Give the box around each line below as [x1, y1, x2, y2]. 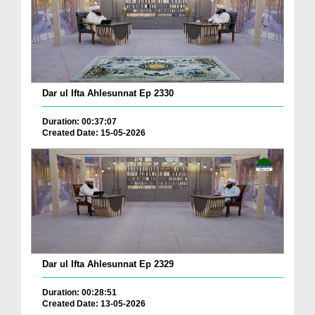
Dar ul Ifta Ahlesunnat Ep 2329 [42, 258, 174, 269]
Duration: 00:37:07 [42, 117, 117, 127]
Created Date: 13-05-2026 [42, 298, 146, 309]
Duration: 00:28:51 [42, 287, 117, 297]
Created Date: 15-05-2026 [42, 128, 146, 139]
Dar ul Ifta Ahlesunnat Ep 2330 [42, 88, 174, 99]
